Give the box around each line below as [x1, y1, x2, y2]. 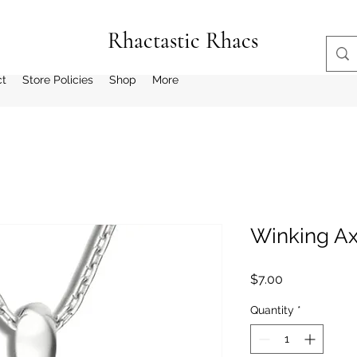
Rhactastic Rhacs [107, 27, 258, 54]
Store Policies [22, 73, 93, 86]
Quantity [250, 303, 294, 316]
